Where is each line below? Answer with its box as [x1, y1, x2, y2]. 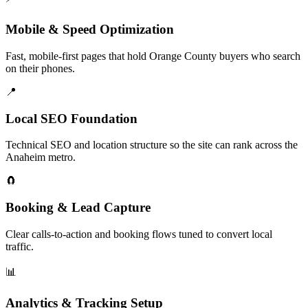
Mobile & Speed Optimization [5, 22, 174, 37]
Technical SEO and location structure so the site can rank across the [5, 139, 298, 151]
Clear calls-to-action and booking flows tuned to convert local [5, 228, 272, 240]
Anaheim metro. [5, 151, 76, 164]
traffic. [5, 240, 34, 252]
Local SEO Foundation [5, 111, 137, 126]
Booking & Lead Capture [5, 200, 151, 215]
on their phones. [5, 62, 75, 74]
